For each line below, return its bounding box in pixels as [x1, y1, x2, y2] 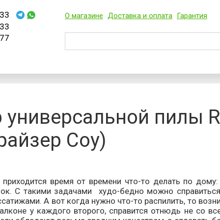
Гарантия [177, 11, 207, 20]
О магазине [65, 11, 103, 20]
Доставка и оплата [108, 11, 172, 20]
